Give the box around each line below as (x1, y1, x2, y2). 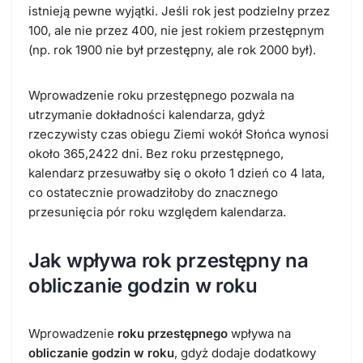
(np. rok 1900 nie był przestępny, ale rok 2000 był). (28, 41, 316, 58)
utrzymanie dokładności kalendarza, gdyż (28, 106, 265, 122)
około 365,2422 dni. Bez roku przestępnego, (28, 145, 284, 161)
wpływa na (228, 325, 291, 341)
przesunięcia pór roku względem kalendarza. (28, 203, 286, 220)
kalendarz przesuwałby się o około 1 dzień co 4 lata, (28, 164, 325, 181)
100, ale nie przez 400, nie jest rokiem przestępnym (28, 22, 324, 38)
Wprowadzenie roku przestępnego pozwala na (28, 87, 294, 103)
